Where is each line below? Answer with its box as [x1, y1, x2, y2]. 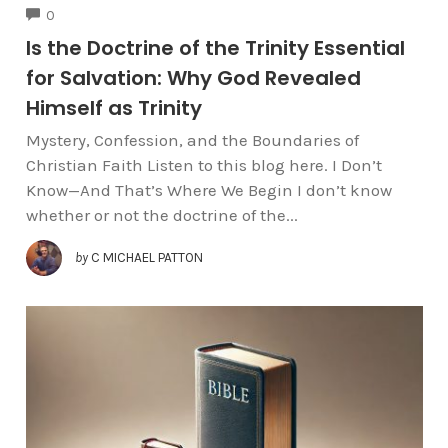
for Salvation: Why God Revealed [25, 64, 361, 93]
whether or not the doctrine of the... [25, 205, 298, 226]
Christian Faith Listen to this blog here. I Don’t [25, 155, 382, 176]
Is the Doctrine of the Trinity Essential [25, 34, 405, 63]
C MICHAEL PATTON [90, 249, 203, 265]
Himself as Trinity [25, 94, 202, 123]
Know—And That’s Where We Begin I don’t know [25, 180, 392, 201]
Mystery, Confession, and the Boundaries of [25, 130, 359, 151]
